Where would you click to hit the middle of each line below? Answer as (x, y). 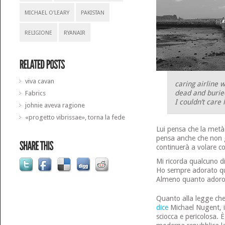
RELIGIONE (39, 33)
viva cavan (40, 81)
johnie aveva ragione (55, 105)
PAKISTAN (93, 13)
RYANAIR (75, 33)
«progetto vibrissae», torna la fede (75, 117)
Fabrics (36, 93)
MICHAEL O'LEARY (47, 13)
